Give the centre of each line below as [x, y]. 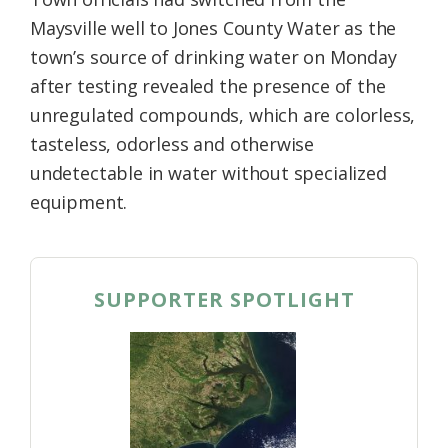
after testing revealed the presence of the [208, 86]
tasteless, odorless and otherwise [172, 144]
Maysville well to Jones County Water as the [213, 28]
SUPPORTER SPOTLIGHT [224, 300]
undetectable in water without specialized [208, 173]
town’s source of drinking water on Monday [213, 57]
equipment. [79, 202]
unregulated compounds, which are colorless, [223, 115]
